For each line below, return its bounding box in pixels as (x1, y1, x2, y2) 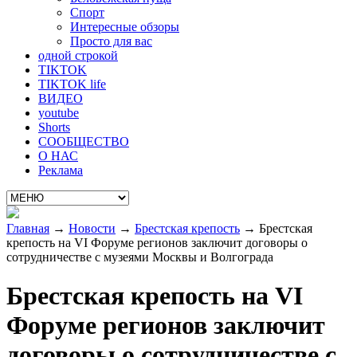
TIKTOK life (38, 77, 106, 91)
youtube (38, 106, 79, 120)
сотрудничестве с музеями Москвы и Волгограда (6, 250, 273, 264)
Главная (6, 222, 49, 235)
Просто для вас (70, 34, 152, 48)
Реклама (38, 163, 83, 177)
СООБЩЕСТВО (38, 135, 129, 148)
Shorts (38, 120, 70, 134)
